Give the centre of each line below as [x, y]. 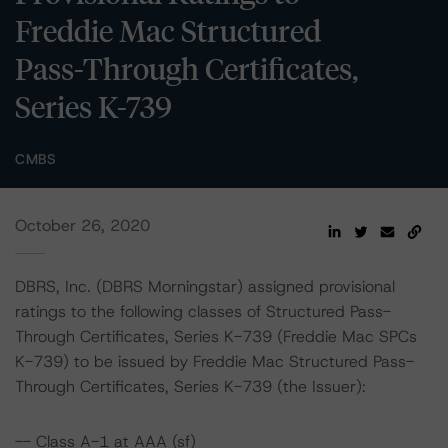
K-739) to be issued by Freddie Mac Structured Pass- [214, 361]
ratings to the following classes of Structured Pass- [203, 311]
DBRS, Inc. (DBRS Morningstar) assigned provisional [205, 286]
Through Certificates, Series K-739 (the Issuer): [190, 386]
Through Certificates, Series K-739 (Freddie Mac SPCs [216, 336]
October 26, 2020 [82, 225]
